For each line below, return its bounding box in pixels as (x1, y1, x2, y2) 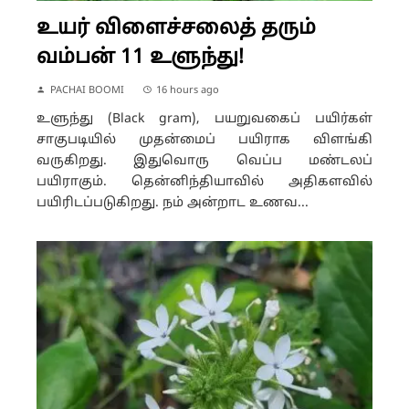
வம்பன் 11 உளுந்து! (37, 45, 244, 70)
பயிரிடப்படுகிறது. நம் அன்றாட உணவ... (37, 194, 309, 211)
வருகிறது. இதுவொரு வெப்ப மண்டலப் (37, 152, 372, 169)
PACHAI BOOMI (50, 83, 124, 97)
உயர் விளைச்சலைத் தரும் (37, 16, 316, 41)
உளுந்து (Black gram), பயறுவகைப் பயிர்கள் (37, 110, 372, 127)
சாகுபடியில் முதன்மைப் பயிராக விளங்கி (37, 131, 372, 148)
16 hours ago (156, 83, 219, 97)
